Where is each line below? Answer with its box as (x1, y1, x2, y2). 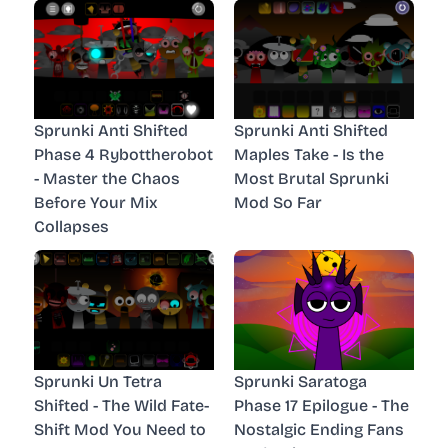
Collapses (34, 216, 109, 236)
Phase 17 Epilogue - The (234, 395, 409, 415)
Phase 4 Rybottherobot (34, 144, 213, 164)
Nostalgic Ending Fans (234, 419, 404, 439)
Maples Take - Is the (234, 144, 384, 164)
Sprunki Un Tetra (34, 371, 162, 391)
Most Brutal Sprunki (234, 168, 389, 188)
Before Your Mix (34, 192, 158, 212)
